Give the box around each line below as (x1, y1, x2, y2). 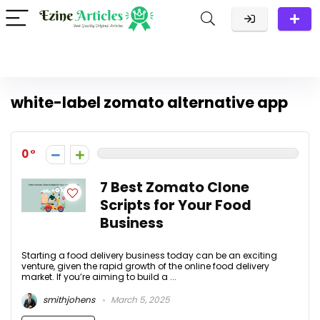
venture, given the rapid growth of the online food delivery (21, 260, 269, 272)
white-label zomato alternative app (11, 92, 288, 113)
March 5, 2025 (109, 294, 170, 306)
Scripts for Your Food (100, 196, 251, 215)
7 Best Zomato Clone (100, 178, 249, 197)
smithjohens (41, 294, 95, 306)
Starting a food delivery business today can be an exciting (21, 249, 277, 261)
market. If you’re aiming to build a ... (21, 271, 176, 283)
